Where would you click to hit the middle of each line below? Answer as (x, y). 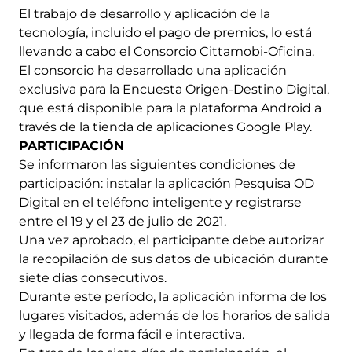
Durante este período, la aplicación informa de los (173, 297)
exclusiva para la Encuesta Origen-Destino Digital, (174, 90)
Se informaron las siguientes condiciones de (157, 165)
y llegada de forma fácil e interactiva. (132, 335)
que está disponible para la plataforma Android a (170, 108)
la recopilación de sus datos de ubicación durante (174, 259)
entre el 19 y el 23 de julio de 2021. (123, 222)
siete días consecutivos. (94, 278)
